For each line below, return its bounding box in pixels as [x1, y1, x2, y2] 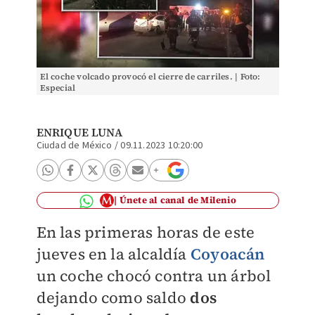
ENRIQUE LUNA [36, 124, 122, 140]
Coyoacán [190, 243, 265, 264]
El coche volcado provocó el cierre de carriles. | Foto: [39, 71, 261, 82]
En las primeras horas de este [36, 221, 255, 243]
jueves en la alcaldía [36, 243, 191, 264]
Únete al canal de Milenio [119, 194, 236, 206]
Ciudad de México [36, 139, 112, 153]
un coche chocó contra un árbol [36, 265, 271, 286]
